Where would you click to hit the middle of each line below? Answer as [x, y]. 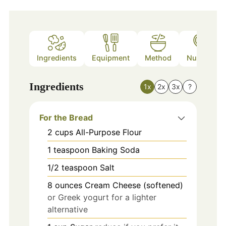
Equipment [110, 58]
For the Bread [66, 118]
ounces [68, 185]
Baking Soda [116, 150]
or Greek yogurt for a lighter [102, 197]
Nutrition [202, 58]
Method [158, 58]
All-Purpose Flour [108, 132]
